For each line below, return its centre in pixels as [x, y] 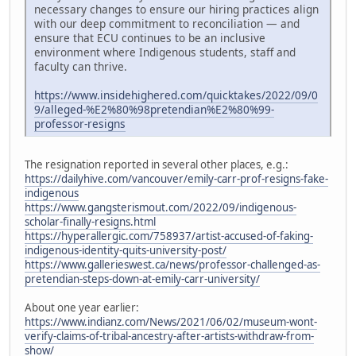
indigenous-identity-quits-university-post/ [126, 250]
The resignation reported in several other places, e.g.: [157, 164]
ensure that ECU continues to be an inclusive [150, 37]
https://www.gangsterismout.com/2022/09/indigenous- [161, 207]
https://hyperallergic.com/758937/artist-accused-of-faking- [169, 236]
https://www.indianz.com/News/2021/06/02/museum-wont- [171, 321]
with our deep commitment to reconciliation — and [167, 23]
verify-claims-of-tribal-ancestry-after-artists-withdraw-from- [169, 336]
